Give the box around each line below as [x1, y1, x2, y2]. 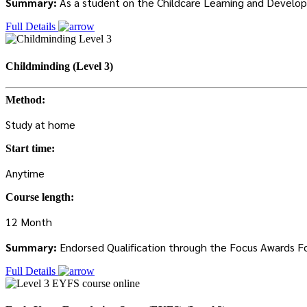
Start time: [5, 142, 55, 154]
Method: [5, 93, 45, 106]
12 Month [5, 214, 52, 229]
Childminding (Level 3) [5, 60, 113, 72]
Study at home [5, 116, 75, 132]
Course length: [5, 191, 74, 203]
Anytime [5, 165, 45, 180]
